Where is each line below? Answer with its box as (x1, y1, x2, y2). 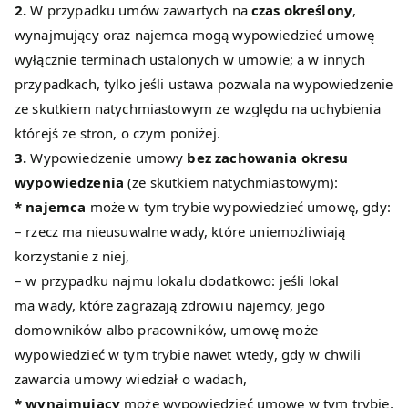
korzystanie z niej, (15, 247, 129, 266)
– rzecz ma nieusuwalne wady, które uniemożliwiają (15, 222, 346, 241)
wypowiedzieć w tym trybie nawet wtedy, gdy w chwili (15, 345, 362, 364)
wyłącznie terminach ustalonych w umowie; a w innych (15, 50, 366, 69)
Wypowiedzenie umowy (26, 148, 184, 168)
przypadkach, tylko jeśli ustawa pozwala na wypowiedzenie (15, 75, 393, 94)
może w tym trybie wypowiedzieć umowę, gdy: (86, 198, 391, 217)
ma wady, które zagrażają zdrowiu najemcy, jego (15, 296, 325, 315)
